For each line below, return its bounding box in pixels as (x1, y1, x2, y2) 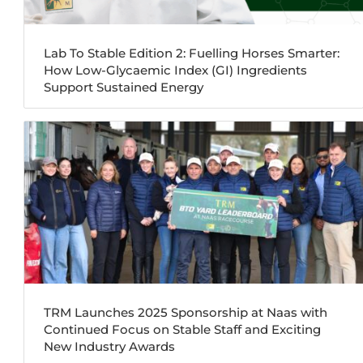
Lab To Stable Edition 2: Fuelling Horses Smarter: (44, 45, 340, 61)
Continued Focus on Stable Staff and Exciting (44, 321, 322, 337)
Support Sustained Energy (44, 79, 204, 95)
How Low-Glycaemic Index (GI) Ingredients (44, 62, 308, 78)
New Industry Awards (44, 338, 176, 354)
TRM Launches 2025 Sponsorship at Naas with (44, 304, 328, 320)
